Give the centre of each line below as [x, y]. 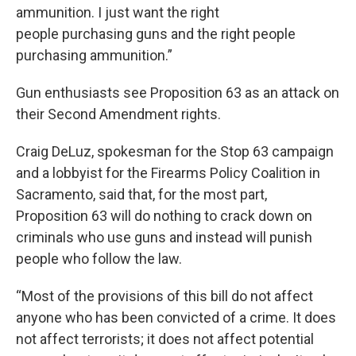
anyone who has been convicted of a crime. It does [176, 317]
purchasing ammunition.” [94, 55]
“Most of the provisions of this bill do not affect [164, 296]
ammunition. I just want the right [118, 12]
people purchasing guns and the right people [156, 33]
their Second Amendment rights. [118, 114]
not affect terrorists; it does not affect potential [165, 339]
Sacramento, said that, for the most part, [141, 194]
